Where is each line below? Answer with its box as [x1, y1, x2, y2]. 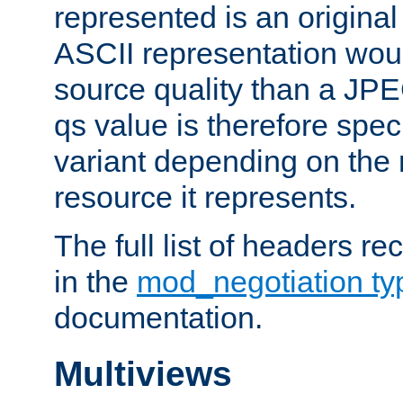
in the [54, 264, 137, 300]
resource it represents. [54, 180, 356, 215]
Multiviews [54, 354, 232, 394]
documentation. [54, 300, 263, 336]
